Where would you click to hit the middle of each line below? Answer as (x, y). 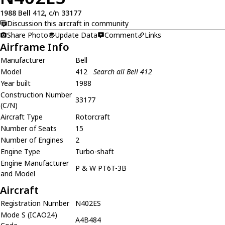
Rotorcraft (93, 117)
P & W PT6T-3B (101, 168)
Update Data (76, 35)
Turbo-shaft (95, 151)
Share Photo (28, 35)
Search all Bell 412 (123, 71)
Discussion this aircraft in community (68, 23)
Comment (121, 35)
